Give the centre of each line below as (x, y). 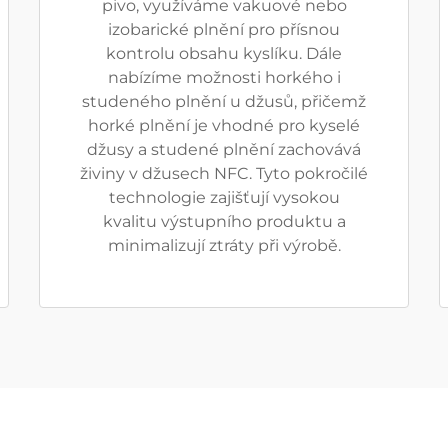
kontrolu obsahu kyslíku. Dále (224, 53)
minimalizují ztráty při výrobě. (224, 245)
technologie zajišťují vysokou (224, 197)
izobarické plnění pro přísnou (224, 29)
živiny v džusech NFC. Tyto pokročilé (224, 173)
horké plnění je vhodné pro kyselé (224, 125)
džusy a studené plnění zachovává (224, 149)
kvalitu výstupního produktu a (224, 221)
